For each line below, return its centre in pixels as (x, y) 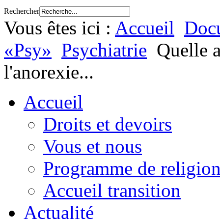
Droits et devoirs (108, 124)
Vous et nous (93, 146)
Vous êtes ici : (59, 28)
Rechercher (22, 11)
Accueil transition (112, 191)
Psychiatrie (104, 50)
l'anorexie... (49, 72)
